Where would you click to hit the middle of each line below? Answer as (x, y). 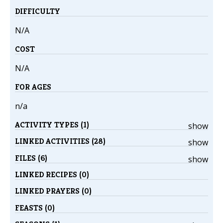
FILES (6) (31, 158)
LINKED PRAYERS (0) (53, 191)
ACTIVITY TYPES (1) (52, 125)
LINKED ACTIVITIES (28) (60, 141)
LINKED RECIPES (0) (52, 174)
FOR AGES (33, 87)
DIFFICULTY (38, 11)
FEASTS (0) (35, 208)
